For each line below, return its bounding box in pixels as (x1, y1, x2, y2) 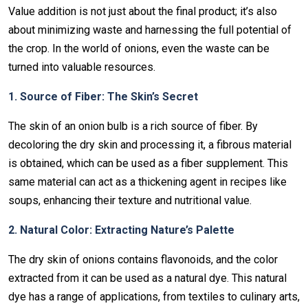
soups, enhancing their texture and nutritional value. (8, 194, 252, 207)
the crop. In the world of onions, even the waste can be (8, 42, 269, 55)
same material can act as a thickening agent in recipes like (8, 175, 287, 188)
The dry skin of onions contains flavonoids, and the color (8, 253, 278, 266)
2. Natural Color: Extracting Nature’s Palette (8, 223, 234, 236)
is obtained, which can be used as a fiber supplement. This (8, 157, 288, 170)
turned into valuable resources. (8, 60, 155, 74)
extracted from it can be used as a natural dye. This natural (8, 272, 287, 285)
